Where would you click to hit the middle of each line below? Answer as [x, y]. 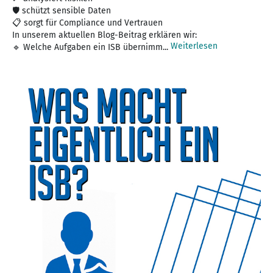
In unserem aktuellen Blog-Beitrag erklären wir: [105, 35]
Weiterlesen [194, 46]
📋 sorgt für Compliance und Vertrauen [87, 23]
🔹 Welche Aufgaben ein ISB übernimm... [91, 47]
